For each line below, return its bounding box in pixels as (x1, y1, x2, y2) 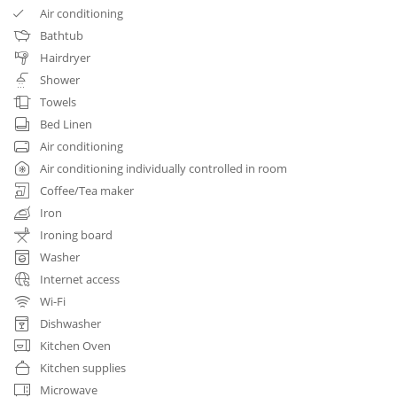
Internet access (40, 270, 120, 287)
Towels (40, 93, 76, 110)
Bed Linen (40, 115, 92, 132)
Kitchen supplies (40, 359, 126, 376)
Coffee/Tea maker (40, 182, 134, 198)
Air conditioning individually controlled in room (40, 160, 287, 176)
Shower (40, 71, 80, 88)
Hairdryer (40, 49, 90, 66)
